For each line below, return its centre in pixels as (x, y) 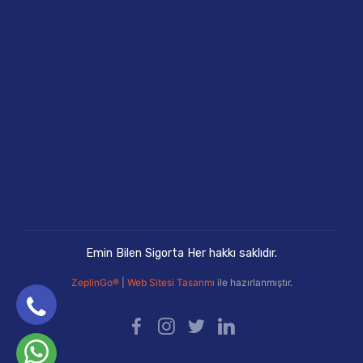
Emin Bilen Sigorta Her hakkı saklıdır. (181, 254)
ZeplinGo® (96, 283)
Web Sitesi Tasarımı (172, 283)
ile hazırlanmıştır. (254, 283)
